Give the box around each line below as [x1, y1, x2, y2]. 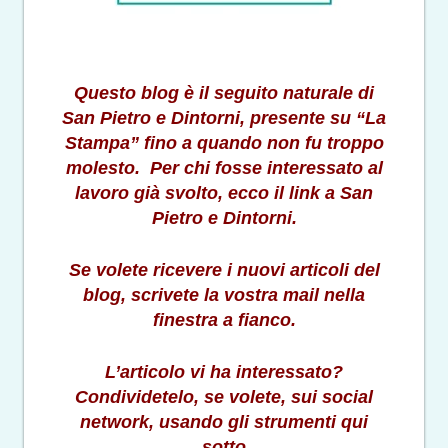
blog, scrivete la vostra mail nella [83, 285, 365, 306]
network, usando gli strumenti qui [80, 412, 368, 433]
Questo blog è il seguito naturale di [74, 83, 374, 104]
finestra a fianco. [152, 310, 296, 331]
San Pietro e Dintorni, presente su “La [62, 108, 386, 129]
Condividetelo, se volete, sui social [75, 387, 373, 408]
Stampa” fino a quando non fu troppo [64, 133, 384, 154]
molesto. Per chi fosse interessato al [65, 158, 383, 179]
